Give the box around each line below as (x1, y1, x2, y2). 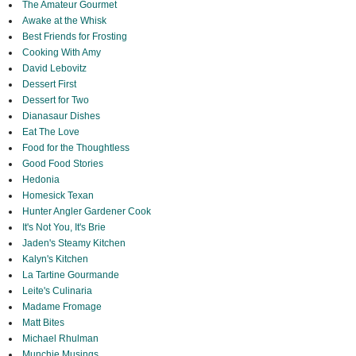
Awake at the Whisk (21, 15, 106, 27)
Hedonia (21, 174, 60, 186)
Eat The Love (21, 126, 79, 138)
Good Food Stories (21, 158, 103, 170)
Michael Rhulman (21, 333, 99, 345)
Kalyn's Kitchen (21, 253, 88, 265)
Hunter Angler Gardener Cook (21, 206, 151, 218)
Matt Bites (21, 317, 64, 329)
